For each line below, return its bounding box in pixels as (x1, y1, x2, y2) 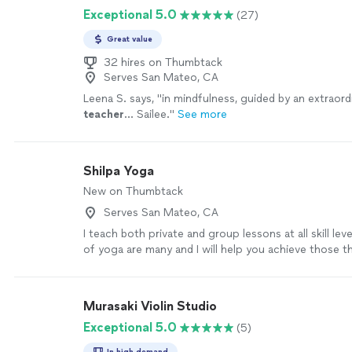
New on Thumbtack (83, 185, 183, 198)
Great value (107, 34, 152, 44)
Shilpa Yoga (83, 163, 154, 178)
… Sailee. (124, 108, 170, 121)
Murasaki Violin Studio (83, 299, 217, 313)
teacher (83, 108, 124, 121)
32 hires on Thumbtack (104, 56, 222, 69)
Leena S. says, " (83, 92, 162, 105)
